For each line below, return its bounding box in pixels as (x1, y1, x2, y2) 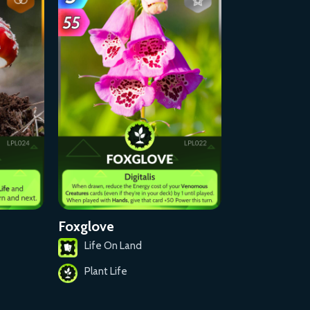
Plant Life (84, 265, 127, 278)
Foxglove (58, 218, 114, 235)
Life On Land (84, 239, 142, 253)
